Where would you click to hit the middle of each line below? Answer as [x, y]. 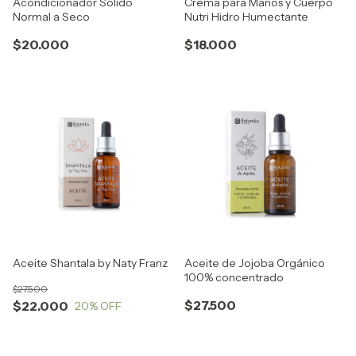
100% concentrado [234, 277]
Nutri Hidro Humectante [246, 17]
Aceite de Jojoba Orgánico [255, 263]
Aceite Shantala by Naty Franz [90, 263]
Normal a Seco [51, 17]
